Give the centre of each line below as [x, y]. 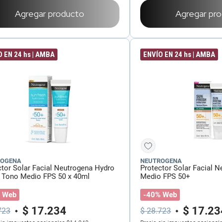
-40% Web [160, 195]
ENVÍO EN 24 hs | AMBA [179, 55]
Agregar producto [50, 14]
